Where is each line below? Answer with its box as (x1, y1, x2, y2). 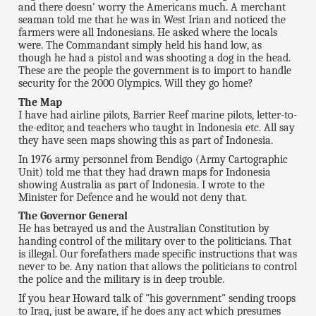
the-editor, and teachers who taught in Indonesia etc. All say (18, 121, 296, 134)
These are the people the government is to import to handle (18, 63, 292, 77)
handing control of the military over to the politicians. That (18, 235, 292, 248)
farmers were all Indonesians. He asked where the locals (18, 25, 278, 39)
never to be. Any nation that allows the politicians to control (18, 260, 298, 274)
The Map (18, 95, 63, 109)
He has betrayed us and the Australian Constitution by (18, 222, 270, 236)
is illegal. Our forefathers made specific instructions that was (18, 248, 298, 261)
